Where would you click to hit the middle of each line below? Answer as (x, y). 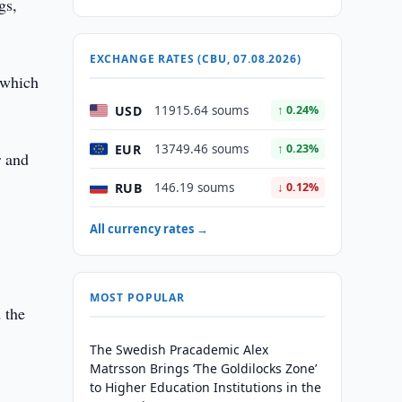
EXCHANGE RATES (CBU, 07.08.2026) (195, 59)
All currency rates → (149, 229)
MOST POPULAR (137, 297)
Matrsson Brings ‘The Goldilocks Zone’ (203, 368)
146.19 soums (194, 188)
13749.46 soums (201, 149)
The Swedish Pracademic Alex (179, 350)
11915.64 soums (201, 110)
